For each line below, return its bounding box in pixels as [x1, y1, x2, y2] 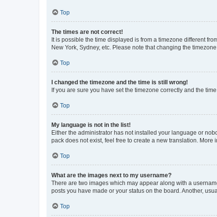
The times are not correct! [51, 28, 123, 35]
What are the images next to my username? [51, 171, 171, 179]
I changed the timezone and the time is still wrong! [51, 78, 188, 86]
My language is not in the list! [51, 121, 131, 128]
